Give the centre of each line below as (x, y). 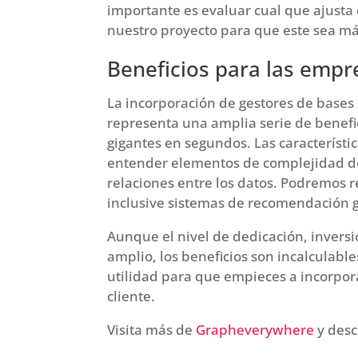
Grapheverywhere (255, 329)
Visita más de (152, 329)
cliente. (131, 296)
